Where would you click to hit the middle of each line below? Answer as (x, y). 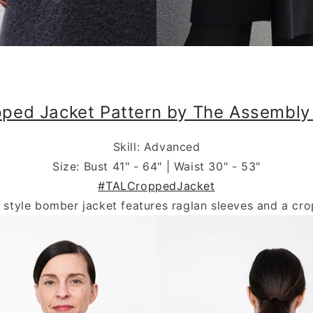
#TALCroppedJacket (156, 185)
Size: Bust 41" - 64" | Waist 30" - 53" (156, 166)
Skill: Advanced (156, 146)
